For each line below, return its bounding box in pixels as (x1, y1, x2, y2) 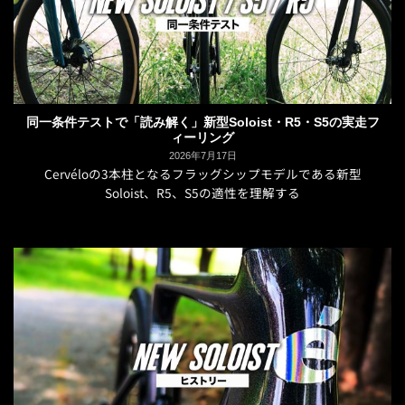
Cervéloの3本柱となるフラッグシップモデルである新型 (43, 165, 362, 184)
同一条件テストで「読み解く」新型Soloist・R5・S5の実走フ (25, 115, 380, 129)
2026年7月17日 (168, 149, 237, 161)
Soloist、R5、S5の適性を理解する (105, 184, 300, 202)
